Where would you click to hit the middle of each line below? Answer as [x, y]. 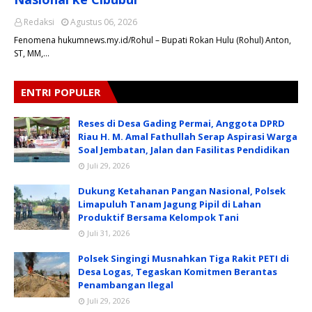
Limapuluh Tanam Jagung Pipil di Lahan [170, 204]
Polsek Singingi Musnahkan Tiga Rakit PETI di [184, 258]
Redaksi [39, 22]
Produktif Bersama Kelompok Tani [158, 217]
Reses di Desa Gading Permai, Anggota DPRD [181, 123]
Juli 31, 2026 [108, 233]
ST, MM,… [32, 53]
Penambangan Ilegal [126, 285]
